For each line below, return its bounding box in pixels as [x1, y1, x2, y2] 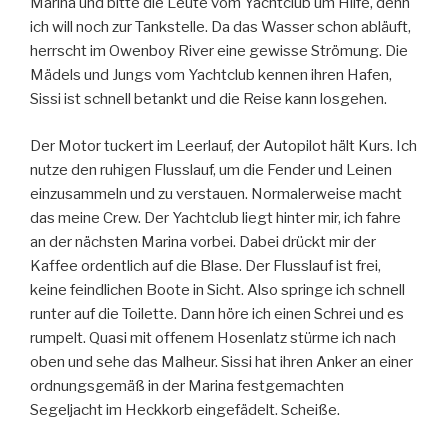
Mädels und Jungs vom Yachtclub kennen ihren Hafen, [30, 66, 392, 85]
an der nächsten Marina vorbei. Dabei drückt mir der [30, 232, 376, 251]
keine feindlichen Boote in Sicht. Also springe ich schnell [30, 280, 405, 299]
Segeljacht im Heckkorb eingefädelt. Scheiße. [30, 400, 340, 419]
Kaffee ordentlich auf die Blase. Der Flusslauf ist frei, [30, 256, 381, 275]
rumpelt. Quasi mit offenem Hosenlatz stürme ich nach [30, 328, 396, 347]
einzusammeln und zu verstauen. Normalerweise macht [30, 184, 402, 203]
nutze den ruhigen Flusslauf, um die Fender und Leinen [30, 160, 392, 179]
